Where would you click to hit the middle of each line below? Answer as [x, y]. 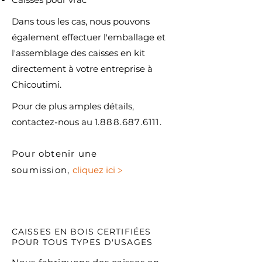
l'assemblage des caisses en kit [78, 53]
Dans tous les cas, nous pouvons [81, 21]
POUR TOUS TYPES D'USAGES [82, 242]
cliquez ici [95, 170]
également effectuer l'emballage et [89, 37]
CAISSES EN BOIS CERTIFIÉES [82, 232]
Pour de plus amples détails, [73, 106]
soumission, [42, 170]
